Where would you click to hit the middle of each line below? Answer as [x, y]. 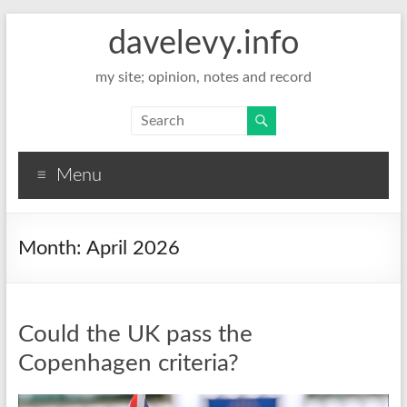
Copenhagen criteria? [128, 363]
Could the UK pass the [135, 334]
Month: [52, 248]
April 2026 [133, 248]
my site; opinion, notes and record [203, 77]
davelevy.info [203, 44]
